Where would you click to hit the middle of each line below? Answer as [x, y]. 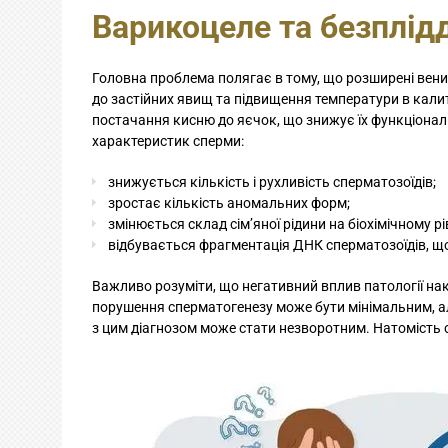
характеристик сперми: [168, 140]
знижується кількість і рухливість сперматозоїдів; [272, 181]
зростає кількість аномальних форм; [229, 202]
